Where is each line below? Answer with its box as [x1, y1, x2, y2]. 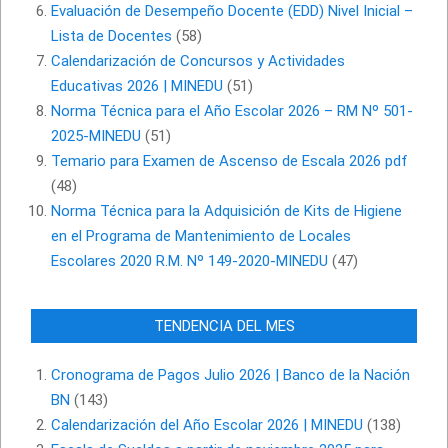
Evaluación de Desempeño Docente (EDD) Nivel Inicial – [51, 2, 413, 21]
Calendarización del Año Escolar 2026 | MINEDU [51, 416, 363, 435]
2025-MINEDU [51, 127, 141, 146]
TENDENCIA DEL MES [153, 317, 295, 336]
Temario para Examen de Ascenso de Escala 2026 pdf [51, 152, 408, 171]
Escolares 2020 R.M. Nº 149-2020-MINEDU [51, 252, 328, 271]
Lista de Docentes [51, 27, 172, 46]
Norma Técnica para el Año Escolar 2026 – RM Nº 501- [51, 102, 413, 121]
